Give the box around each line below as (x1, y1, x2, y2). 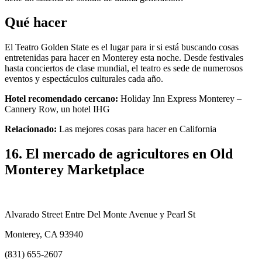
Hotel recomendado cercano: (5, 94, 118, 104)
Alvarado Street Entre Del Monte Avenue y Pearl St (5, 209, 195, 220)
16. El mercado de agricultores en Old (5, 146, 233, 162)
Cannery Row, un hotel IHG (5, 104, 110, 115)
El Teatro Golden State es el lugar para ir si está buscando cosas (5, 42, 239, 53)
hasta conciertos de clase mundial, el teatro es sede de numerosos (5, 63, 243, 74)
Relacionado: (5, 124, 57, 135)
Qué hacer (5, 15, 67, 30)
